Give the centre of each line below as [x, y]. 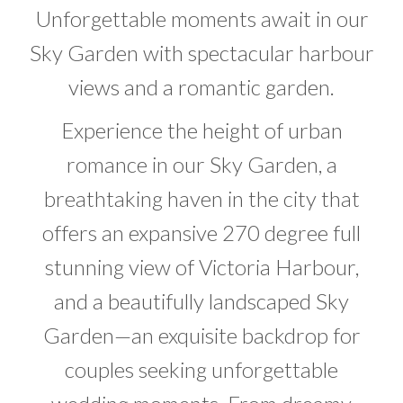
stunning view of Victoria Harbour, [201, 267]
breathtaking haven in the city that [201, 198]
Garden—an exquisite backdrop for [201, 335]
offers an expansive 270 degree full [201, 233]
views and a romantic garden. [201, 87]
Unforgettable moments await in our [201, 18]
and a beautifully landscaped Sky [201, 301]
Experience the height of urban [201, 130]
